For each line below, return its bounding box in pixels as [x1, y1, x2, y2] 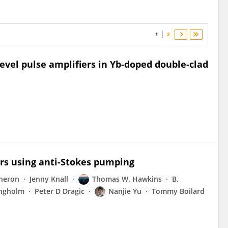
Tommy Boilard [152, 186, 205, 196]
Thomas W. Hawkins [92, 174, 162, 184]
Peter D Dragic [35, 186, 84, 196]
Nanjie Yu [108, 186, 141, 196]
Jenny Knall [30, 174, 68, 184]
